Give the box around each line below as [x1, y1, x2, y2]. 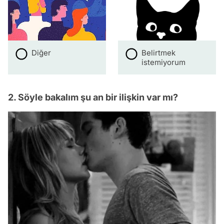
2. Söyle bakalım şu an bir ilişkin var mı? [8, 91, 178, 102]
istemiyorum [141, 57, 186, 67]
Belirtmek [141, 47, 176, 57]
